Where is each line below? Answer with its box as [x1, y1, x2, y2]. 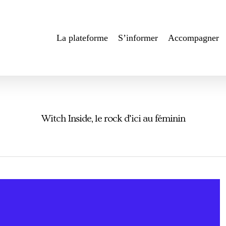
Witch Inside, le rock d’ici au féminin [41, 113, 185, 124]
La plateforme [56, 33, 108, 43]
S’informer [118, 33, 158, 43]
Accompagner [168, 33, 219, 43]
